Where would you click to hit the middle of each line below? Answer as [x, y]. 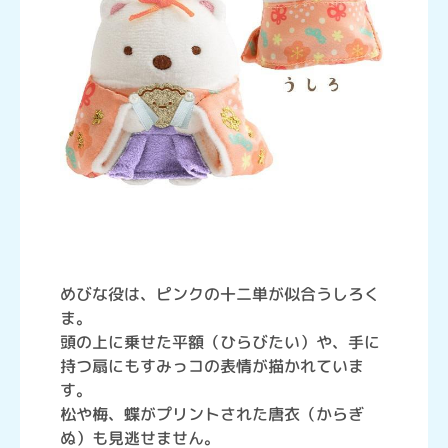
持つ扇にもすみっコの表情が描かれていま [212, 366]
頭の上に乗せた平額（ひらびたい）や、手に [220, 342]
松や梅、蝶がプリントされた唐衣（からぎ [212, 414]
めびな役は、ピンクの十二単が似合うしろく [220, 294]
